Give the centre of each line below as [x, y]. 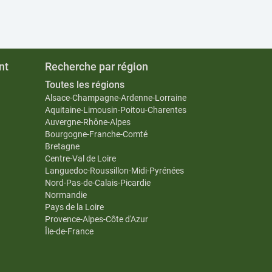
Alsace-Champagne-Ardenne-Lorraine [115, 98]
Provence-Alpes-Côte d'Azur [96, 219]
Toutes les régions [84, 85]
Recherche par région [96, 66]
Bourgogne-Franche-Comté [96, 134]
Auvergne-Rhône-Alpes [87, 122]
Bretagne [62, 146]
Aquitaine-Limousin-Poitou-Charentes [115, 110]
